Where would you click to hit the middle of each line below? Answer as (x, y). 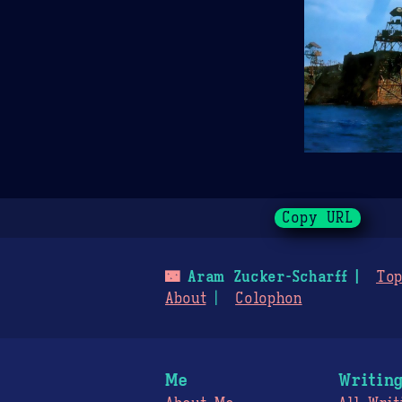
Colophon (269, 298)
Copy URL (318, 218)
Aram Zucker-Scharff (263, 277)
